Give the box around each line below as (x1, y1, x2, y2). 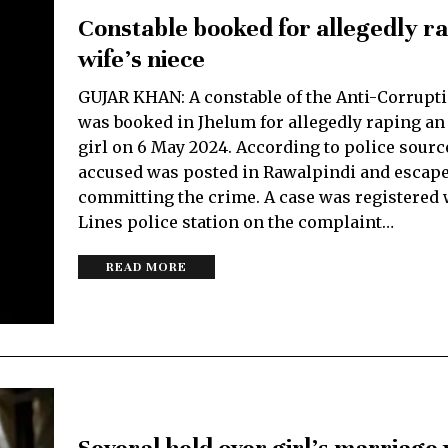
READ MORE (106, 260, 187, 274)
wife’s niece (78, 44, 205, 74)
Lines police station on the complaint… (78, 212, 394, 232)
